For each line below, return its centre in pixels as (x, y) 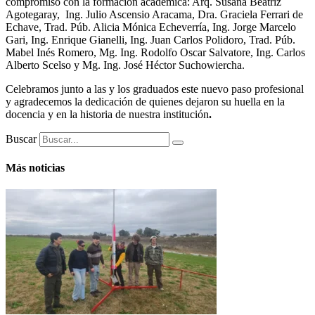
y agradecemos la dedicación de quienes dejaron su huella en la (145, 101)
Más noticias (35, 168)
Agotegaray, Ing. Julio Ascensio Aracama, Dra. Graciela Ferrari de (154, 14)
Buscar (21, 139)
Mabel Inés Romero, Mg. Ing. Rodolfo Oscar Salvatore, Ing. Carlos (155, 52)
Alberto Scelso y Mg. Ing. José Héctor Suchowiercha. (125, 65)
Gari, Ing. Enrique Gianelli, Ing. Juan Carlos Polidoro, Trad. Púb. (150, 39)
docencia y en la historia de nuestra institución (107, 114)
